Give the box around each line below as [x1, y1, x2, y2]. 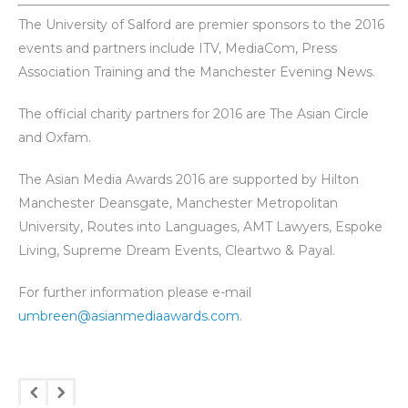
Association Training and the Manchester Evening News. [18, 63, 375, 80]
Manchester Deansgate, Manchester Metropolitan [18, 194, 338, 211]
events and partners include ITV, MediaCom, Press [18, 39, 337, 56]
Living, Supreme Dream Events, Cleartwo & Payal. [18, 241, 335, 259]
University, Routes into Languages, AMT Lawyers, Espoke [18, 218, 382, 235]
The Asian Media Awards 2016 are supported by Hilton [18, 170, 359, 188]
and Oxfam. [18, 128, 91, 146]
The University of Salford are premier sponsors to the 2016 [18, 15, 384, 33]
